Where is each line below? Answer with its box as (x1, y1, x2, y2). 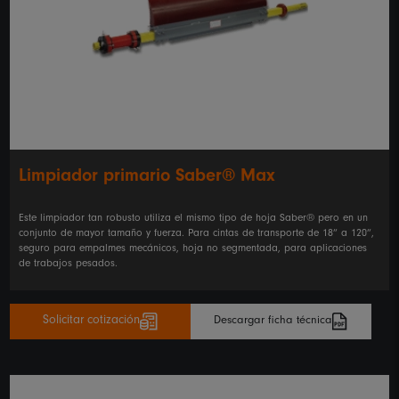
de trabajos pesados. (19, 259, 118, 271)
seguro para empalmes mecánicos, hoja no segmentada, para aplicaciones (19, 244, 368, 256)
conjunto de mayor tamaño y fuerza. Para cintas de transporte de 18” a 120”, (19, 229, 375, 240)
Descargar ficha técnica (214, 315, 333, 328)
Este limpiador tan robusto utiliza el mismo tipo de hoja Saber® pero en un (19, 214, 369, 225)
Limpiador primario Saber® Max (19, 169, 276, 188)
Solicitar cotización (43, 315, 141, 329)
